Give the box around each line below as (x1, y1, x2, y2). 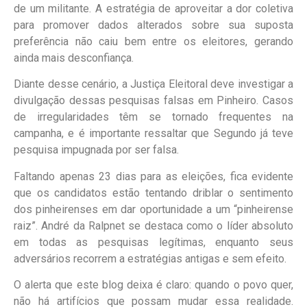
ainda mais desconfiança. (14, 51, 134, 64)
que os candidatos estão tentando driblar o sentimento (14, 186, 293, 199)
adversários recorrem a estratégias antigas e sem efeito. (14, 251, 286, 265)
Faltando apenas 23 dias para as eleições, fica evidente (14, 169, 293, 183)
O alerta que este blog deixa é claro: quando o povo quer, (14, 278, 293, 292)
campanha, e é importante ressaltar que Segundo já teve (14, 127, 293, 140)
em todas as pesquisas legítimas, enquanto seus (14, 235, 293, 249)
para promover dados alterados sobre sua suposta (14, 18, 293, 32)
